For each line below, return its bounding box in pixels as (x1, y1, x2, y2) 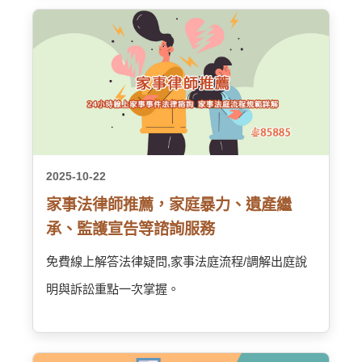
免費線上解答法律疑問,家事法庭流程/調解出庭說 (46, 255, 307, 268)
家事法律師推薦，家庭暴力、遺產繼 (46, 196, 292, 213)
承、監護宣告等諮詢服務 (46, 221, 215, 238)
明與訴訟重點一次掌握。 (46, 282, 179, 296)
